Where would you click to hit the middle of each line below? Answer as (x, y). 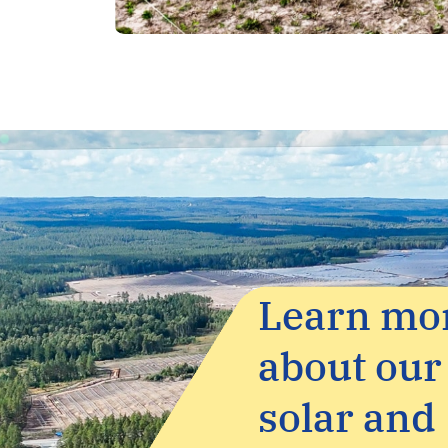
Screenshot (387, 46)
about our (350, 366)
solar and (347, 417)
